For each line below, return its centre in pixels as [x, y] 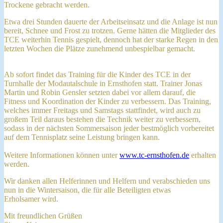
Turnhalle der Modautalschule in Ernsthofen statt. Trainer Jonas [103, 83]
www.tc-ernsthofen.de [154, 155]
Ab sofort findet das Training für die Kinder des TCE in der [97, 74]
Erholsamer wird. [31, 199]
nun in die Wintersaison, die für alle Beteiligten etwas [87, 190]
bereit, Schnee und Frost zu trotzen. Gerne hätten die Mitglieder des [110, 30]
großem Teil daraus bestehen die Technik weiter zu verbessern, [102, 119]
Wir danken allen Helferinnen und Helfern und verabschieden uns [107, 181]
